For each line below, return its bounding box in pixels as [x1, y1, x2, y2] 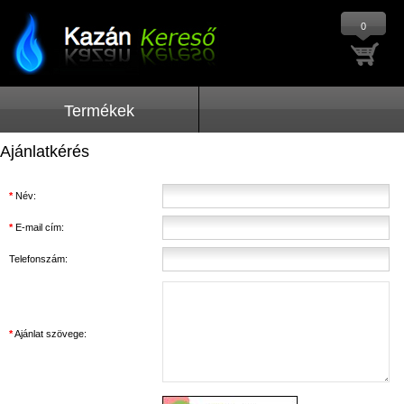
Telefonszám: [9, 253, 68, 264]
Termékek [63, 102, 134, 120]
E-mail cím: [13, 222, 64, 233]
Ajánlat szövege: [13, 328, 87, 339]
